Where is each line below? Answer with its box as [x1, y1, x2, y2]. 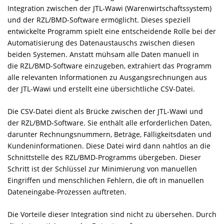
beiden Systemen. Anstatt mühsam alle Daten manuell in [7, 49, 199, 59]
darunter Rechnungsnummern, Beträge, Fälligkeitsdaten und [7, 129, 211, 139]
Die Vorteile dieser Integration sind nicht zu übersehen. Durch [7, 209, 216, 219]
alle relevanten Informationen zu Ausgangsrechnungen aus [7, 72, 207, 82]
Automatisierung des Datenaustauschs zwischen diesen [7, 37, 195, 47]
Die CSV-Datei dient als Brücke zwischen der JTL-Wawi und [7, 106, 203, 116]
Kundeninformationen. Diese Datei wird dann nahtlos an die [7, 140, 210, 150]
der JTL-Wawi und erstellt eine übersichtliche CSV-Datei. [7, 83, 195, 93]
